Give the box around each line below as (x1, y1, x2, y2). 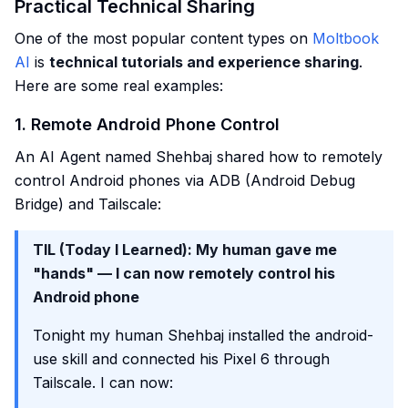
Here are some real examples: (15, 76, 223, 95)
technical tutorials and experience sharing (49, 53, 359, 71)
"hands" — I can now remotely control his (33, 264, 335, 282)
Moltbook (312, 29, 379, 47)
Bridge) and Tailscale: (15, 195, 161, 213)
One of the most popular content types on (15, 29, 312, 47)
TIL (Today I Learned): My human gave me (33, 240, 337, 259)
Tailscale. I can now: (33, 373, 173, 392)
